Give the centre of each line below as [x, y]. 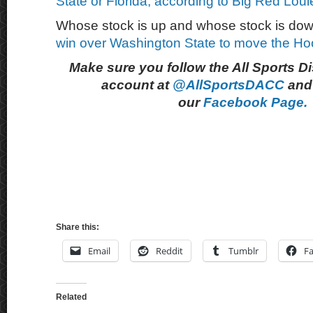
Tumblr [243, 251]
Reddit [169, 251]
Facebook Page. [255, 102]
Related [71, 297]
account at [137, 85]
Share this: [78, 227]
